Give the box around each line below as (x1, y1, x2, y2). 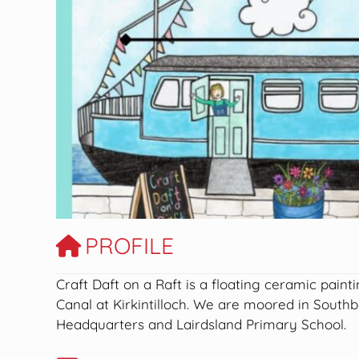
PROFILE (85, 231, 175, 260)
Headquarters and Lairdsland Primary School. (56, 315, 347, 333)
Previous (103, 39, 158, 57)
